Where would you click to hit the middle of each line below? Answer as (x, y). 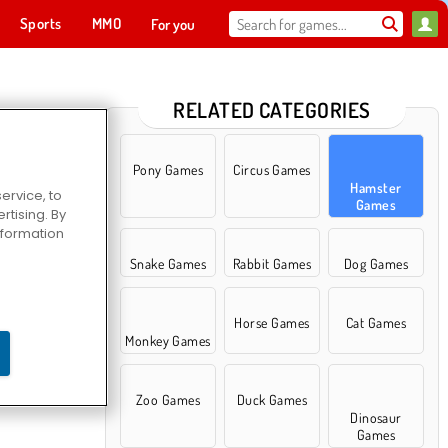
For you (173, 24)
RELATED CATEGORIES (272, 109)
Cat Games (376, 322)
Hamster (376, 187)
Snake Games (168, 263)
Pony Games (168, 169)
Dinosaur (376, 417)
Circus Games (272, 169)
